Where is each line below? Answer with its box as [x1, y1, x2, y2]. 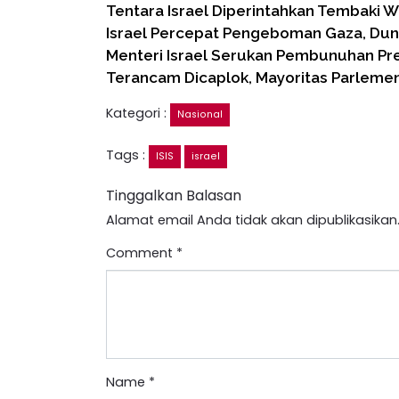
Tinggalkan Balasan [106, 185, 241, 206]
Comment [106, 244, 176, 262]
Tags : [106, 146, 149, 164]
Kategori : [106, 104, 170, 122]
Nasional [177, 108, 223, 121]
